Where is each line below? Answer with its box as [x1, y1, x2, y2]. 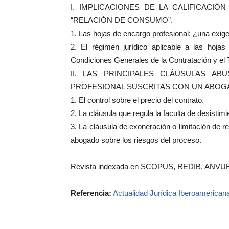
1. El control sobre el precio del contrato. [71, 96, 204, 104]
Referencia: [71, 189, 111, 197]
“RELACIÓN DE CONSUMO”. [71, 16, 173, 25]
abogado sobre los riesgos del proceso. [71, 135, 201, 144]
